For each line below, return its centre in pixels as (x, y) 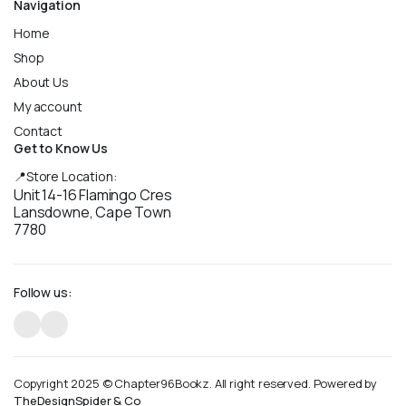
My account (48, 107)
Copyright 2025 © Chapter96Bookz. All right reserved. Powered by (195, 384)
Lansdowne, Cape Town (92, 213)
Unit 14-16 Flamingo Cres (93, 195)
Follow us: (43, 293)
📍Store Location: (65, 177)
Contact (38, 131)
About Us (41, 82)
